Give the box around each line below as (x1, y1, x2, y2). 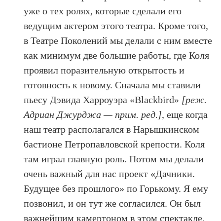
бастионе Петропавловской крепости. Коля (24, 138, 205, 149)
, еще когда (162, 109, 208, 120)
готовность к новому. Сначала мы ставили (24, 79, 201, 90)
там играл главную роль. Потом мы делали (24, 153, 204, 164)
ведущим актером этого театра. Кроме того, (24, 20, 209, 31)
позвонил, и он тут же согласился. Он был (24, 197, 201, 209)
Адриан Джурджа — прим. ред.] (24, 109, 162, 120)
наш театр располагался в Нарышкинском (24, 123, 200, 135)
